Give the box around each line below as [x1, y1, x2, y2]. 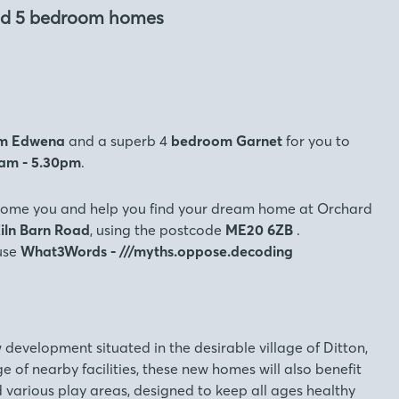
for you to [282, 132, 350, 150]
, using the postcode [90, 221, 225, 239]
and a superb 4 [65, 132, 167, 150]
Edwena [12, 132, 65, 150]
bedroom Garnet [167, 132, 282, 150]
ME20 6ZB [225, 221, 297, 239]
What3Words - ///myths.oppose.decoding [20, 242, 293, 260]
